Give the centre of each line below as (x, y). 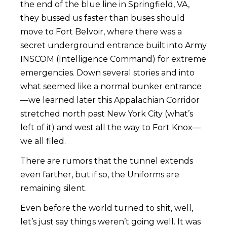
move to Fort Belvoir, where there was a (101, 32)
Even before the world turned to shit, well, (107, 208)
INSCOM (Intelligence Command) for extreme (113, 59)
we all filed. (43, 141)
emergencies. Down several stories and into (107, 73)
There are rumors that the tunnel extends (107, 161)
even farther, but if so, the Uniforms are (100, 175)
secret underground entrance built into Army (113, 46)
